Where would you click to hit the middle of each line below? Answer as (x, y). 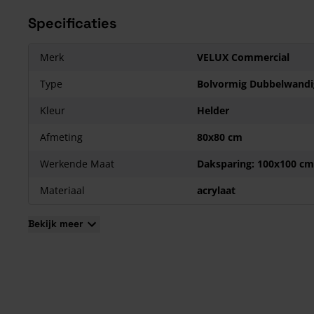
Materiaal (62, 190)
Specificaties (72, 23)
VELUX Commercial (243, 57)
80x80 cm (220, 137)
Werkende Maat (77, 164)
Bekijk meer (56, 224)
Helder (213, 110)
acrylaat (216, 190)
